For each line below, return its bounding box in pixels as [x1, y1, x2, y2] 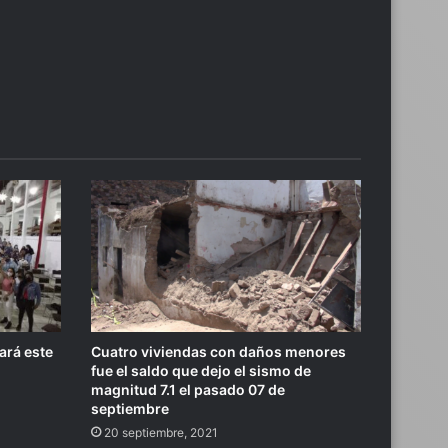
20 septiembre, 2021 [104, 425, 218, 441]
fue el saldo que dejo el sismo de [91, 362, 311, 380]
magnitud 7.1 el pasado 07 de [91, 381, 285, 399]
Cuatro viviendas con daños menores [91, 343, 346, 361]
